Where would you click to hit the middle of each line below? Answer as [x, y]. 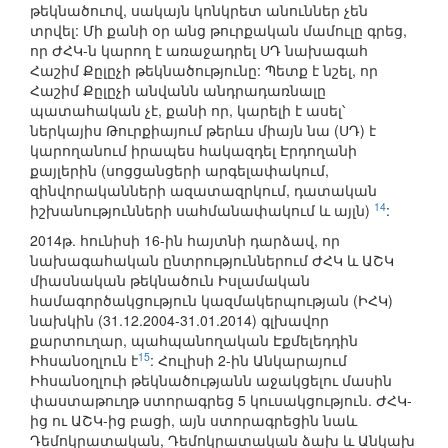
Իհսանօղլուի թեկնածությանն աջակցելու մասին [211, 380]
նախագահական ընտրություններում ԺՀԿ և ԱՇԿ [212, 260]
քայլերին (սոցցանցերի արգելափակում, [179, 170]
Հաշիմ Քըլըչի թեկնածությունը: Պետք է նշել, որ [204, 70]
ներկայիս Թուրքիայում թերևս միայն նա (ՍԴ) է [203, 130]
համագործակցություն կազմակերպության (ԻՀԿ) [211, 300]
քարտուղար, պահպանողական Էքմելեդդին [194, 340]
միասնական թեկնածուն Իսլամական [170, 280]
